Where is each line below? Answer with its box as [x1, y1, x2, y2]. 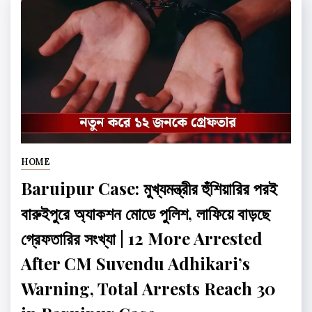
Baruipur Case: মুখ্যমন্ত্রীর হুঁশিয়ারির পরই [21, 176, 277, 199]
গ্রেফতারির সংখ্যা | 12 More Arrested [21, 226, 263, 249]
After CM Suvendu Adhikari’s [21, 251, 250, 274]
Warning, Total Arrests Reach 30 [21, 276, 276, 299]
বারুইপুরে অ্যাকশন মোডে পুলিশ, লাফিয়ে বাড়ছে [21, 201, 270, 224]
